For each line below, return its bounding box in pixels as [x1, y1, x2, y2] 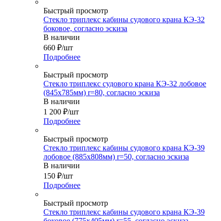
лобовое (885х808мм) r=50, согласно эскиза [43, 152, 189, 161]
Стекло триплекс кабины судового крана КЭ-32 [43, 15, 205, 24]
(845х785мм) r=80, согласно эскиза [43, 88, 160, 97]
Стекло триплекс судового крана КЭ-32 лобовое [43, 79, 206, 88]
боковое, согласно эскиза [43, 24, 127, 33]
